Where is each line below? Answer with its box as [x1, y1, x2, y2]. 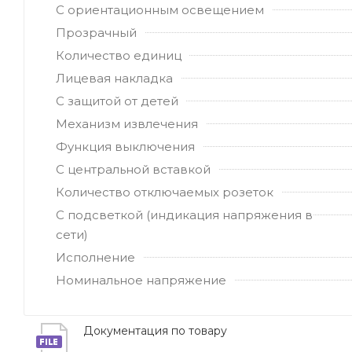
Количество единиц [56, 47, 181, 63]
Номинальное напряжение [56, 272, 226, 288]
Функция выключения [56, 138, 195, 154]
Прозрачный [56, 24, 137, 40]
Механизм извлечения [56, 115, 198, 131]
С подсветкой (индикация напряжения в [56, 207, 313, 222]
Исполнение [56, 249, 135, 265]
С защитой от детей [56, 93, 178, 108]
